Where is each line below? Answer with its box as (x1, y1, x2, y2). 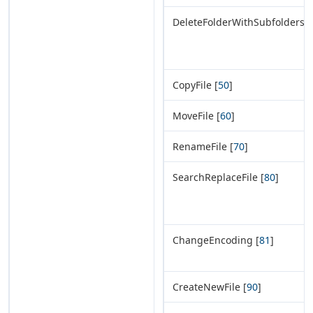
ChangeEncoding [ (173, 233, 259, 247)
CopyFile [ (173, 78, 218, 92)
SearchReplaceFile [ (173, 170, 264, 184)
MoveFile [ (173, 108, 220, 122)
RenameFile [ (173, 139, 233, 153)
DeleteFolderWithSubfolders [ (173, 15, 311, 29)
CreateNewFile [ (173, 279, 247, 293)
